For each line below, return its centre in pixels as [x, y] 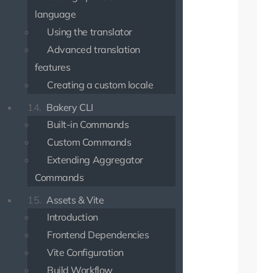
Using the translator [90, 32]
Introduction [73, 217]
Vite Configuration [85, 252]
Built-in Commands [88, 124]
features [53, 67]
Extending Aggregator [95, 160]
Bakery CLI [69, 107]
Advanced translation [94, 49]
